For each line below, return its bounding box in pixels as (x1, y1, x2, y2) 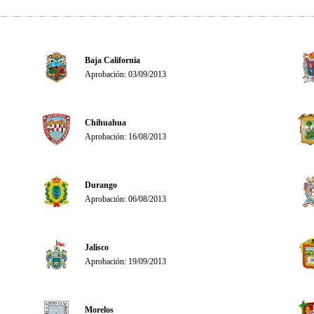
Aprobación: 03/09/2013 (85, 69, 166, 79)
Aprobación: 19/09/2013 (85, 257, 166, 266)
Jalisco (85, 243, 109, 252)
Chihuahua (85, 118, 126, 128)
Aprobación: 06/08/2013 (85, 194, 166, 204)
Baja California (85, 55, 140, 65)
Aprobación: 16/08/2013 (85, 132, 166, 142)
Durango (85, 180, 117, 190)
